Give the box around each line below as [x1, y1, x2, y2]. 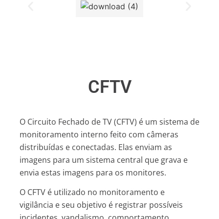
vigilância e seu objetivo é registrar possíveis [20, 199, 183, 211]
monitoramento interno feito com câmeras [20, 129, 178, 140]
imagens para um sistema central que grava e [20, 154, 188, 165]
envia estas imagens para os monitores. [20, 167, 166, 178]
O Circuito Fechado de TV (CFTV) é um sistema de [20, 116, 199, 127]
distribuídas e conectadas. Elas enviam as [20, 141, 172, 153]
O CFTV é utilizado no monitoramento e [20, 187, 165, 198]
